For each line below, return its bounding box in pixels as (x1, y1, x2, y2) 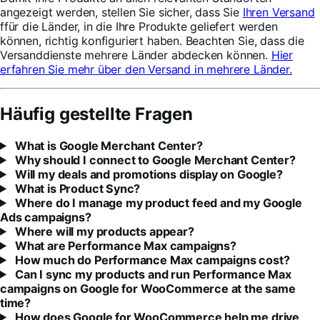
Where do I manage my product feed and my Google (12, 195, 302, 210)
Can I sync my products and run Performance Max (12, 266, 291, 281)
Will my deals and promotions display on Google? (12, 166, 283, 181)
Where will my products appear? (12, 224, 194, 239)
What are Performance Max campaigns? (12, 238, 236, 253)
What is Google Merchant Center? (12, 138, 203, 153)
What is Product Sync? (12, 181, 141, 196)
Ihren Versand (242, 4, 315, 19)
